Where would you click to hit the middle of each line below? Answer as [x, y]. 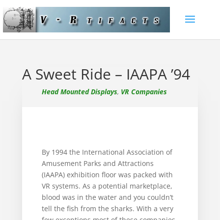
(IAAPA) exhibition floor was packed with [107, 175]
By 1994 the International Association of [107, 152]
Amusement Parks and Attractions [97, 163]
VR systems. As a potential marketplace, [107, 186]
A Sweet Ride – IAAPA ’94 [106, 74]
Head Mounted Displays [79, 92]
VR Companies [144, 92]
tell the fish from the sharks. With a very [107, 208]
